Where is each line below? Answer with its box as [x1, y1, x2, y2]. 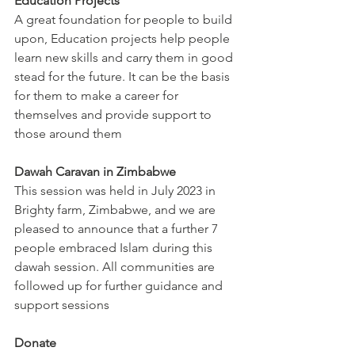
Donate [14, 335, 56, 350]
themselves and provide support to [14, 107, 215, 122]
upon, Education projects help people [14, 31, 233, 46]
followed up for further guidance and [14, 278, 226, 293]
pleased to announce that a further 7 [14, 221, 221, 236]
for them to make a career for [14, 88, 181, 103]
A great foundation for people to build [14, 12, 235, 27]
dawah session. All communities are [14, 259, 218, 274]
